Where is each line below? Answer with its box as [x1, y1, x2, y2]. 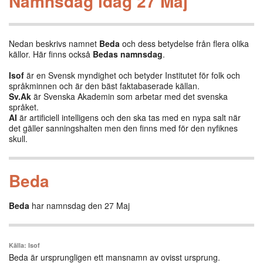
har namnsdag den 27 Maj [29, 200, 130, 211]
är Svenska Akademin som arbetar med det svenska [31, 90, 228, 102]
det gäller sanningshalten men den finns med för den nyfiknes [9, 122, 238, 134]
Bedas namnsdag [93, 48, 163, 60]
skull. [9, 133, 28, 144]
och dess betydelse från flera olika [120, 38, 249, 49]
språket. [9, 101, 39, 113]
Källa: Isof [9, 241, 40, 249]
